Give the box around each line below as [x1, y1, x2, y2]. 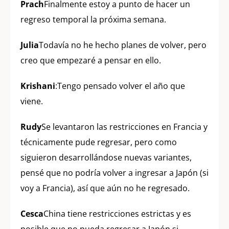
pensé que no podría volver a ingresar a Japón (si [20, 167, 209, 179]
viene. [20, 96, 43, 107]
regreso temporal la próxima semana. [20, 14, 166, 26]
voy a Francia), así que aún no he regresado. [20, 182, 190, 194]
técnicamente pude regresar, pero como [20, 136, 177, 148]
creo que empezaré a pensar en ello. [20, 55, 161, 66]
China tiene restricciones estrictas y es [43, 208, 191, 220]
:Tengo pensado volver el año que [55, 80, 185, 92]
